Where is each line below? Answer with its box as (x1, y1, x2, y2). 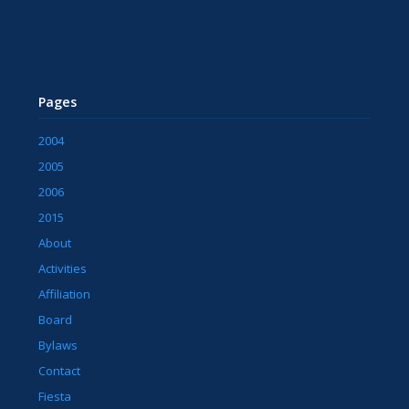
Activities (38, 260, 88, 278)
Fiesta (38, 388, 72, 405)
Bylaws (38, 337, 79, 354)
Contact (38, 362, 81, 380)
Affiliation (38, 286, 91, 303)
